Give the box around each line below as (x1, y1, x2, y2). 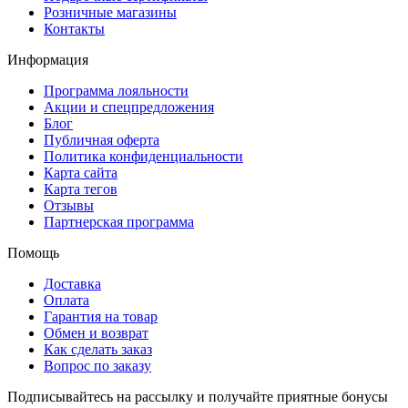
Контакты (44, 20, 105, 36)
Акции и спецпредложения (44, 98, 214, 115)
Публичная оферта (44, 131, 159, 148)
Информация (7, 51, 88, 67)
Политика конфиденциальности (44, 148, 243, 164)
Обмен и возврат (44, 324, 148, 341)
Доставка (44, 275, 101, 291)
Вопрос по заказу (44, 357, 151, 373)
